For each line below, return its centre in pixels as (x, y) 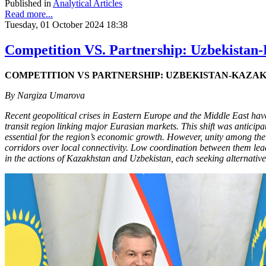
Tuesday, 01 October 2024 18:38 (66, 24)
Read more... (29, 14)
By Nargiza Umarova (45, 95)
